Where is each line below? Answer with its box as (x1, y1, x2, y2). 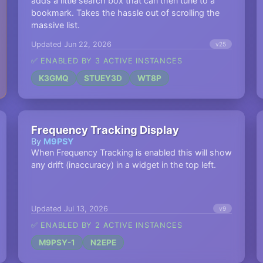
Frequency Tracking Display (31, 123, 179, 136)
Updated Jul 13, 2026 (31, 204, 108, 213)
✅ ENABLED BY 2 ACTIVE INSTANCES (31, 221, 183, 230)
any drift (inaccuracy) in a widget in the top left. (31, 160, 216, 170)
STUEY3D (83, 73, 122, 83)
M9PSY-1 (38, 238, 75, 247)
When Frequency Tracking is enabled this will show (31, 147, 232, 157)
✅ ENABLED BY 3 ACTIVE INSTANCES (31, 56, 183, 65)
